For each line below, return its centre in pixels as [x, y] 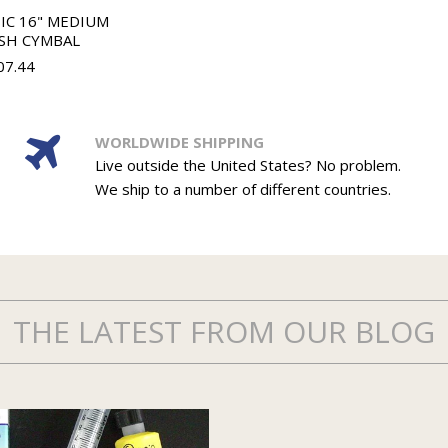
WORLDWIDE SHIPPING [179, 142]
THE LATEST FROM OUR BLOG [224, 332]
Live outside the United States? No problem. [247, 165]
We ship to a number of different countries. [242, 189]
